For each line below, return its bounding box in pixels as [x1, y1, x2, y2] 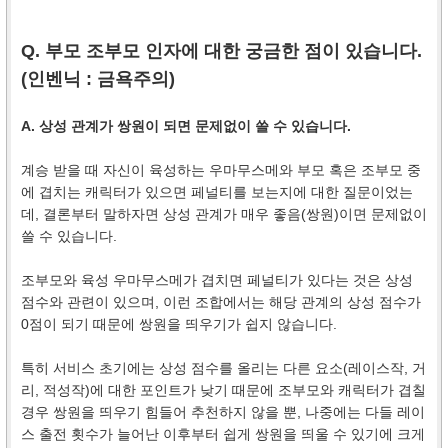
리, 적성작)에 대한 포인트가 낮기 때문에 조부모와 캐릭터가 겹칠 [21, 381, 426, 398]
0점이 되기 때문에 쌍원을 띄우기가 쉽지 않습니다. [21, 315, 337, 332]
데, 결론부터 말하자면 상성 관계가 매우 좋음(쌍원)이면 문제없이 [21, 205, 427, 222]
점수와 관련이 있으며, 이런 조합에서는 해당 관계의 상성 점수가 [21, 293, 421, 310]
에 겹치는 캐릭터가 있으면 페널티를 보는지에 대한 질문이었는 [21, 183, 413, 200]
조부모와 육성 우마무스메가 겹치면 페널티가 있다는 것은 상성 [21, 271, 413, 288]
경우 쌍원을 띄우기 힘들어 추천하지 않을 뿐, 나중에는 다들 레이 [21, 403, 425, 420]
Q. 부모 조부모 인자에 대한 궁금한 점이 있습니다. [21, 40, 422, 61]
